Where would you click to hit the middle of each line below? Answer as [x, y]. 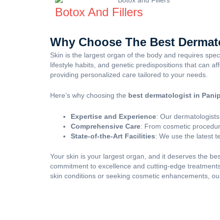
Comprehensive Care [106, 126]
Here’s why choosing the [89, 96]
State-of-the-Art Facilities [113, 136]
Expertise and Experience [113, 116]
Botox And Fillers [99, 12]
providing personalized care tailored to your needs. [129, 74]
